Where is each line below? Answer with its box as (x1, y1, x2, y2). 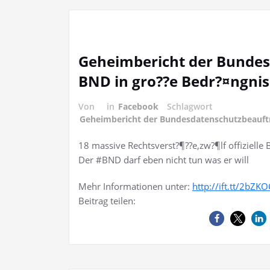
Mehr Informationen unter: (78, 180, 192, 192)
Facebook (118, 101, 159, 112)
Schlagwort (167, 101, 213, 112)
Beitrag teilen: (78, 195, 136, 207)
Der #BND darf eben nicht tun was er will (78, 154, 249, 166)
